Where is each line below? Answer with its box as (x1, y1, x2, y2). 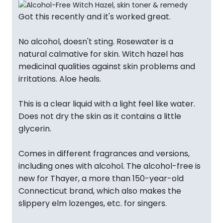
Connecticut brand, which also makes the (18, 185, 181, 197)
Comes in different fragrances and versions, (18, 148, 190, 160)
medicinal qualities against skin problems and (18, 61, 195, 73)
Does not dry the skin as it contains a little (18, 111, 181, 122)
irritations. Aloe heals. (18, 73, 101, 85)
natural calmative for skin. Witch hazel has (18, 48, 184, 60)
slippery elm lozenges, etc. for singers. (18, 198, 167, 210)
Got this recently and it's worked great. (18, 11, 171, 23)
